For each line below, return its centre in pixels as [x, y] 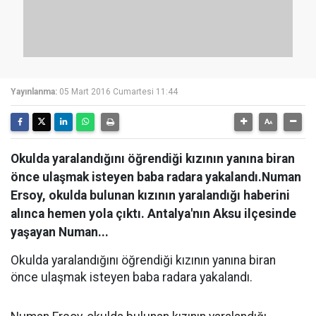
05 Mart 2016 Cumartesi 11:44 [119, 92]
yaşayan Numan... [60, 232]
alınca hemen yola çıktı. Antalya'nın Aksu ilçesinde [153, 214]
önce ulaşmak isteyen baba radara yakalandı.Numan [156, 177]
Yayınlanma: [34, 92]
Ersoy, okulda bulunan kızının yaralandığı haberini [150, 195]
